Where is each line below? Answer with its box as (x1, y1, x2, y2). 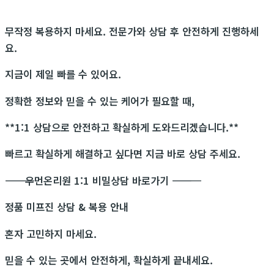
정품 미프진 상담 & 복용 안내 (5, 199, 128, 215)
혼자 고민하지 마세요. (5, 226, 103, 241)
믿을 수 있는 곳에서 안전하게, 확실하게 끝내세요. (5, 253, 213, 267)
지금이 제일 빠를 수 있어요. (5, 67, 127, 82)
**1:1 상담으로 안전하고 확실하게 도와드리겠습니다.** (5, 119, 239, 135)
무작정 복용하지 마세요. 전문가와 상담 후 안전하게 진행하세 (5, 23, 259, 39)
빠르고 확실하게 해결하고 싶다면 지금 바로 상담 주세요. (5, 146, 240, 161)
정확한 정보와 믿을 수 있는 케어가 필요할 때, (5, 93, 201, 108)
